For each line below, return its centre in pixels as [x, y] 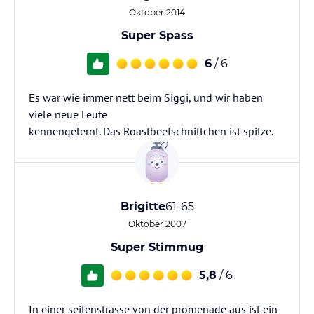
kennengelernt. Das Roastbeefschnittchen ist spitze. [151, 131]
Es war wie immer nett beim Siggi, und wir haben [146, 97]
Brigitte [143, 206]
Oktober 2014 [157, 12]
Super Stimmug [157, 247]
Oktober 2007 [157, 224]
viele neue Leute [68, 114]
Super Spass [157, 35]
